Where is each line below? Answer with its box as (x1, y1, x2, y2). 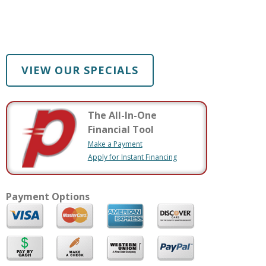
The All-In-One (87, 109, 157, 122)
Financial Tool (87, 123, 154, 137)
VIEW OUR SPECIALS (21, 63, 138, 78)
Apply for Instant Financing (87, 152, 177, 163)
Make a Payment (87, 139, 142, 150)
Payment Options (5, 189, 90, 203)
